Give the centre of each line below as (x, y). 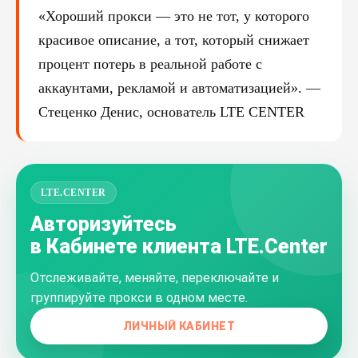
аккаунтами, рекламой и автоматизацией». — (179, 88)
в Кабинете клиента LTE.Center (179, 247)
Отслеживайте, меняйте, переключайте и (155, 278)
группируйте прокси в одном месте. (139, 298)
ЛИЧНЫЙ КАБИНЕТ (179, 326)
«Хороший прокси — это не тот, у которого (174, 16)
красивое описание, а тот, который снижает (174, 40)
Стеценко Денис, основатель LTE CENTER (171, 112)
